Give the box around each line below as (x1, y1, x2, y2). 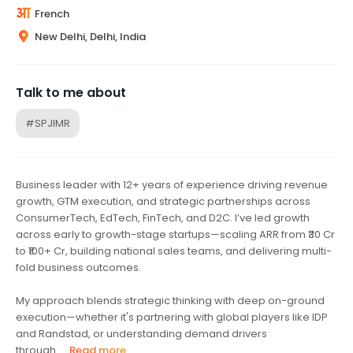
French (35, 6, 69, 21)
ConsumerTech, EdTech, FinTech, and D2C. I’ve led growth (16, 210, 310, 225)
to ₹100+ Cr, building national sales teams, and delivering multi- (16, 243, 332, 258)
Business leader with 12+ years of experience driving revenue (16, 176, 328, 192)
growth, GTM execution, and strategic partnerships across (16, 193, 310, 209)
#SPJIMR (25, 115, 70, 131)
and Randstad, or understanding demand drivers (16, 325, 267, 341)
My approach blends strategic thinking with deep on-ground (16, 292, 325, 308)
